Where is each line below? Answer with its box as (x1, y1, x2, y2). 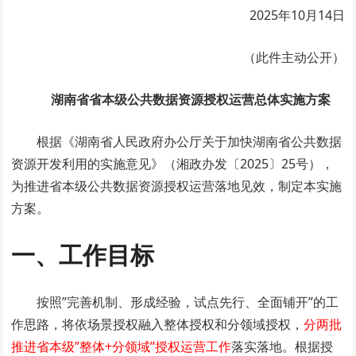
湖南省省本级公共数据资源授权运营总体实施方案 (51, 90, 331, 108)
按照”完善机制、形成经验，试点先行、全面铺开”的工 (37, 292, 339, 311)
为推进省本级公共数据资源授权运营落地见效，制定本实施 (11, 176, 342, 195)
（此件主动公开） (242, 48, 345, 66)
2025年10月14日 (246, 6, 345, 24)
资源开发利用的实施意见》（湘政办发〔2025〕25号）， (11, 154, 335, 172)
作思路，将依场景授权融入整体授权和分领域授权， (11, 315, 304, 333)
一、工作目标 (11, 238, 155, 271)
